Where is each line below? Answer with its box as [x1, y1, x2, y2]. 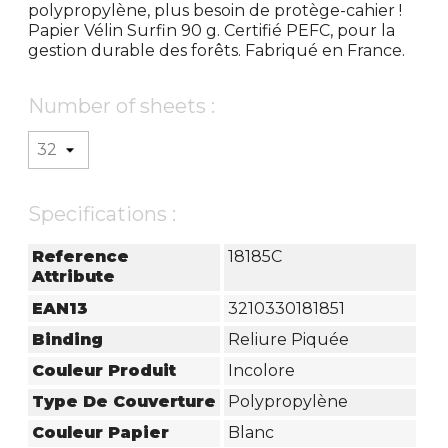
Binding [32, 329, 104, 349]
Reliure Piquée [227, 329, 349, 349]
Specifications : [28, 201, 177, 226]
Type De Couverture [32, 392, 217, 412]
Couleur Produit [32, 360, 177, 380]
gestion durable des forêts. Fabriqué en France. [28, 40, 406, 60]
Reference [32, 247, 130, 267]
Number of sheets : [28, 93, 216, 118]
